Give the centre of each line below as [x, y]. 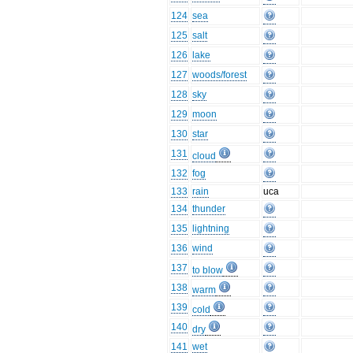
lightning [211, 229]
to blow [208, 271]
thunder [209, 209]
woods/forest [220, 75]
